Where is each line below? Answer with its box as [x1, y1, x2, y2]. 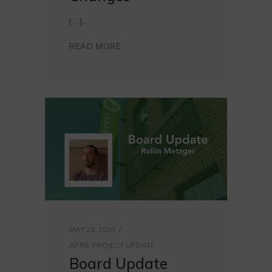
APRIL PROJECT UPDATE [69, 240, 155, 250]
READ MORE [69, 41, 121, 51]
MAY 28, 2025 [69, 225, 115, 234]
